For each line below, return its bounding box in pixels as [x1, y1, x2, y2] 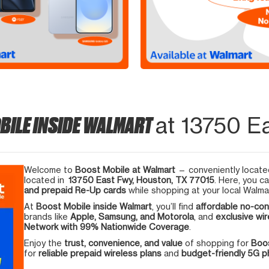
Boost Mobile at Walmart [75, 164, 175, 175]
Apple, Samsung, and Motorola [70, 211, 194, 222]
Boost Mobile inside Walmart [36, 201, 152, 211]
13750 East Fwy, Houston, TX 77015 [68, 174, 214, 185]
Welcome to [24, 164, 75, 175]
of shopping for [183, 237, 251, 248]
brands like [24, 211, 70, 222]
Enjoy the [24, 237, 64, 248]
